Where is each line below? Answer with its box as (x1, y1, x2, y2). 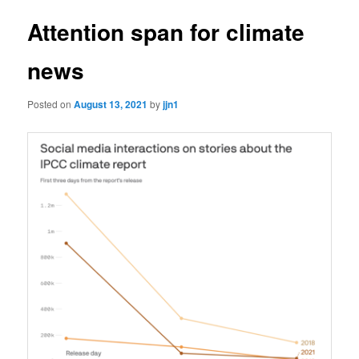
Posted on (27, 96, 75, 111)
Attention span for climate (27, 15, 305, 49)
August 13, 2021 (74, 96, 148, 111)
